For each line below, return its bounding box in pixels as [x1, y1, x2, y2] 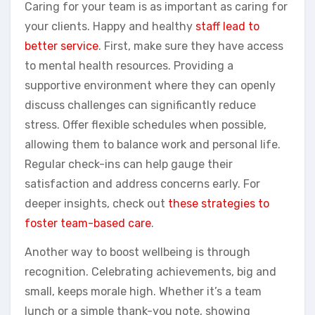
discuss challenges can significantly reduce [25, 98, 256, 112]
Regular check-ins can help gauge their [25, 157, 233, 171]
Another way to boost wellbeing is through [25, 245, 250, 259]
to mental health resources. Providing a [25, 58, 233, 72]
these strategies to [168, 196, 269, 210]
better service [25, 39, 98, 53]
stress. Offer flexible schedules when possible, [25, 117, 266, 131]
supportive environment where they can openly [25, 78, 276, 92]
